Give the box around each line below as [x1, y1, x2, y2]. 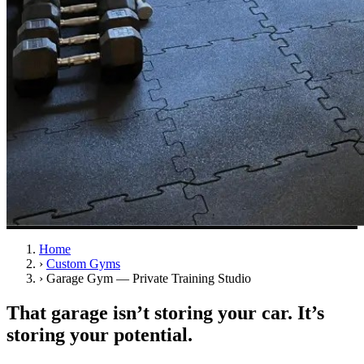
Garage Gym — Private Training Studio [46, 271, 251, 286]
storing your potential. [6, 324, 193, 345]
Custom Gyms [46, 257, 120, 271]
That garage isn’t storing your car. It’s [6, 302, 324, 323]
